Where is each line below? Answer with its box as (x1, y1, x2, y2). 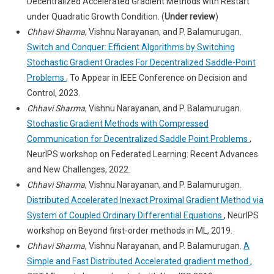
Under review (165, 12, 215, 21)
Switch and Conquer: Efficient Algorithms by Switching (27, 42, 235, 52)
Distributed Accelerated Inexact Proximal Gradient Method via (27, 195, 264, 205)
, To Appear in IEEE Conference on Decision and (66, 73, 247, 83)
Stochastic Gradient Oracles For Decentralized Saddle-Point (27, 57, 256, 67)
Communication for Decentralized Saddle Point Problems (27, 134, 250, 144)
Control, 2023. (27, 88, 80, 98)
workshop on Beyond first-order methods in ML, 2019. (27, 226, 232, 235)
